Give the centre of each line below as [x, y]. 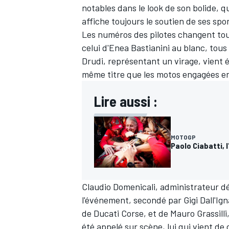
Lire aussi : [126, 101]
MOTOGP [183, 137]
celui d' [95, 48]
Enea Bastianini [139, 48]
